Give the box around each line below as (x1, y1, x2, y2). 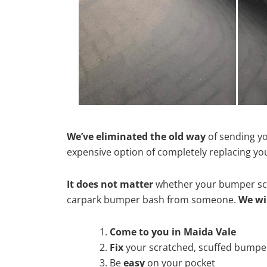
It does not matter (67, 177, 153, 191)
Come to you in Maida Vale (110, 225, 236, 238)
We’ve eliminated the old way (67, 129, 206, 143)
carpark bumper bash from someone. (67, 193, 238, 206)
